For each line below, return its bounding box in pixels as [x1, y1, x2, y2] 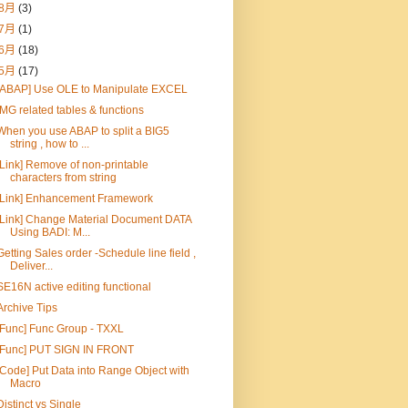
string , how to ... [9, 137, 89, 150]
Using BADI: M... [9, 225, 90, 239]
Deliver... [9, 259, 53, 272]
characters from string [9, 170, 117, 184]
